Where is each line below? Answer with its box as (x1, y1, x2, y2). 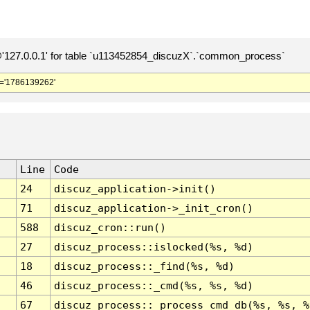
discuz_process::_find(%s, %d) (53, 260, 235, 273)
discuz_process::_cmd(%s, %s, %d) (53, 280, 253, 292)
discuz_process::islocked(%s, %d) (53, 241, 253, 253)
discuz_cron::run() (53, 221, 166, 234)
